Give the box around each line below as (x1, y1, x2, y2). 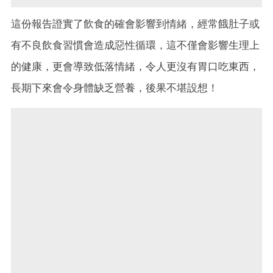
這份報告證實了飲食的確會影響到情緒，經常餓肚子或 (11, 18, 260, 30)
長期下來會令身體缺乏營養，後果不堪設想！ (11, 82, 218, 94)
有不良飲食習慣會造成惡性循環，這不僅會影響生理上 (11, 39, 260, 52)
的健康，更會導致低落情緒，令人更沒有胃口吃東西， (11, 60, 260, 73)
